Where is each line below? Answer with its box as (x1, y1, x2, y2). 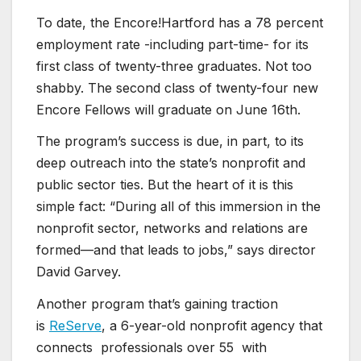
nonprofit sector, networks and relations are (36, 220, 308, 237)
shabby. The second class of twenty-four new (36, 79, 318, 96)
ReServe (49, 317, 102, 334)
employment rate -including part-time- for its (36, 35, 309, 52)
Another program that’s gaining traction (36, 296, 278, 313)
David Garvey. (36, 263, 121, 280)
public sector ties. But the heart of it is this (36, 176, 293, 193)
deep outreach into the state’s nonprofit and (36, 155, 305, 172)
